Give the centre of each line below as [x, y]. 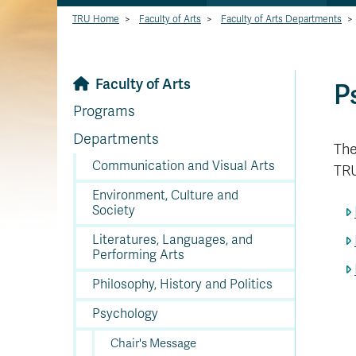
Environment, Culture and [165, 195]
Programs [104, 111]
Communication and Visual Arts [184, 166]
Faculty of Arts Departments [281, 19]
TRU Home [96, 19]
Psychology [125, 314]
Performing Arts [138, 255]
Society [114, 211]
